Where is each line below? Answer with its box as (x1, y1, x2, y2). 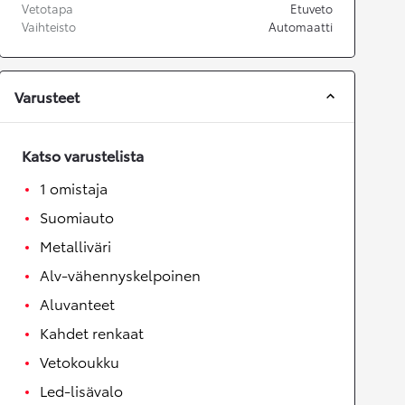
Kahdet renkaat (40, 322, 144, 344)
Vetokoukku (40, 351, 119, 372)
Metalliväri (40, 235, 111, 257)
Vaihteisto (22, 18, 76, 35)
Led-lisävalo (40, 380, 123, 401)
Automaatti (268, 18, 333, 35)
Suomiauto (40, 206, 114, 228)
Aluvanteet (40, 293, 115, 315)
